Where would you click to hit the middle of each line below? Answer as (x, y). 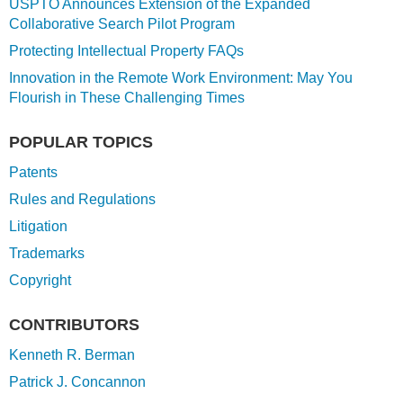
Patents (33, 172)
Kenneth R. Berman (72, 355)
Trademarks (47, 253)
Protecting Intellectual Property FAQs (126, 51)
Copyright (40, 280)
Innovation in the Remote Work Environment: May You (181, 78)
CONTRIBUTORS (74, 325)
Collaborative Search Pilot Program (122, 24)
